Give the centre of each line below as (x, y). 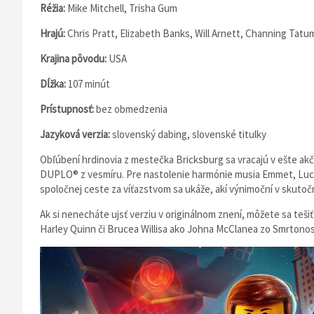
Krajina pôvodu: (74, 59)
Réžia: (54, 8)
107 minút (89, 84)
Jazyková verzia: (76, 134)
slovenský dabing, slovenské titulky (189, 134)
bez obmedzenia (132, 109)
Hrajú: (54, 33)
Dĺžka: (54, 84)
